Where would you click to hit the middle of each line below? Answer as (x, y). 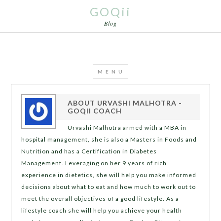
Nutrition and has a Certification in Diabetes (89, 151)
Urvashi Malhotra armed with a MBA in (127, 128)
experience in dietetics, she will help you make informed (109, 175)
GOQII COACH (95, 111)
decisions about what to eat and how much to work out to (109, 187)
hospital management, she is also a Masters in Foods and (109, 139)
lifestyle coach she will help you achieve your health (102, 210)
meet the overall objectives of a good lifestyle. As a (100, 199)
